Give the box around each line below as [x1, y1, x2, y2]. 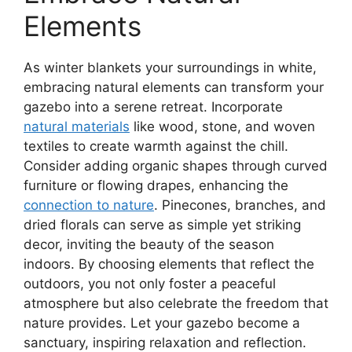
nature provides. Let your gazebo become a [24, 315, 300, 332]
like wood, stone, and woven [130, 119, 315, 135]
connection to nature [24, 197, 154, 214]
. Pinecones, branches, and [154, 197, 326, 214]
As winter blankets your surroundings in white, [24, 60, 317, 76]
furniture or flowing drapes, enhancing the [24, 178, 288, 194]
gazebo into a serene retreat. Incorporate [24, 99, 283, 115]
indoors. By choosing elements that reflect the [24, 256, 314, 273]
